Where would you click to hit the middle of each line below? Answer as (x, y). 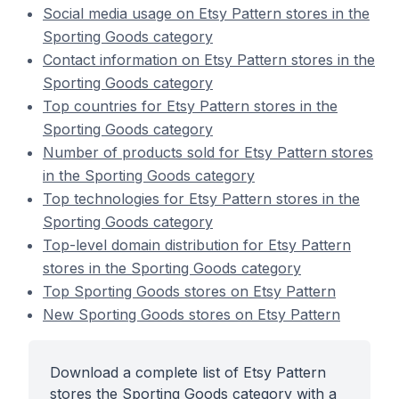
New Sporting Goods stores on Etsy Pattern (191, 314)
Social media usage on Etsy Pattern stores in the (206, 13)
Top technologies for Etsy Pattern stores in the (201, 199)
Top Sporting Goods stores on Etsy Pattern (189, 291)
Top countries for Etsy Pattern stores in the (190, 106)
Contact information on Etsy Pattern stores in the (209, 60)
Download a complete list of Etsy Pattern (188, 372)
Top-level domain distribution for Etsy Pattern (197, 245)
